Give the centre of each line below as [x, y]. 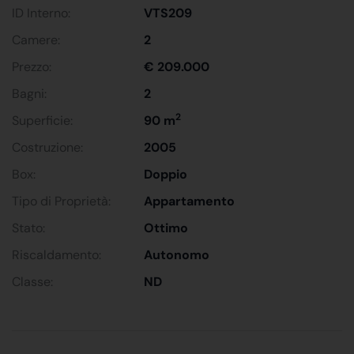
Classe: [32, 281]
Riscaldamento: [56, 254]
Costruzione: [47, 147]
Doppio [166, 174]
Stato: [28, 228]
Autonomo [177, 254]
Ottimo [166, 228]
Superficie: [42, 120]
